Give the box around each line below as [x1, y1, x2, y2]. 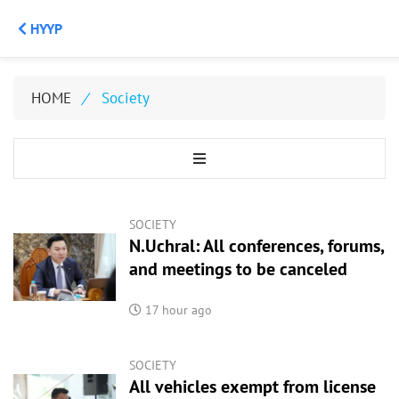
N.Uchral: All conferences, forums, [128, 234, 384, 257]
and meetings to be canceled [128, 257, 347, 281]
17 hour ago [141, 302, 212, 318]
